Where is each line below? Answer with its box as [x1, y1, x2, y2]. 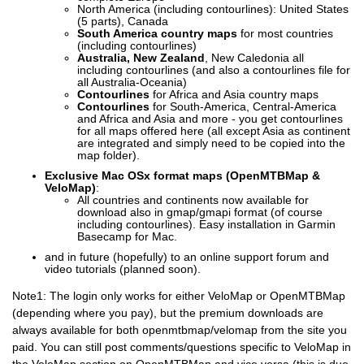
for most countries [237, 28, 333, 41]
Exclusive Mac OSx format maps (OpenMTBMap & [45, 170, 320, 183]
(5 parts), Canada [77, 15, 168, 28]
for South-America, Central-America [149, 101, 336, 114]
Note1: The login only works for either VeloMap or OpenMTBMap [12, 288, 345, 302]
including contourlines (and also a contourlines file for [77, 64, 350, 77]
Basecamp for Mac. [77, 231, 177, 244]
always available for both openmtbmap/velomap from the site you [12, 323, 347, 336]
